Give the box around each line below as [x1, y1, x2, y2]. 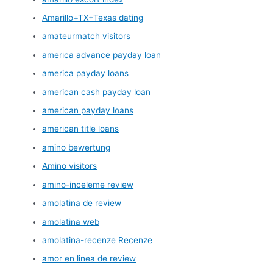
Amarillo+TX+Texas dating [42, 13, 144, 23]
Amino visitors [42, 161, 97, 171]
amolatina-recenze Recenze [42, 235, 153, 245]
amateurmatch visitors [42, 31, 131, 41]
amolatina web [42, 216, 100, 227]
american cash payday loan [42, 87, 151, 97]
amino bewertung [42, 142, 111, 152]
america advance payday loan [42, 49, 161, 60]
